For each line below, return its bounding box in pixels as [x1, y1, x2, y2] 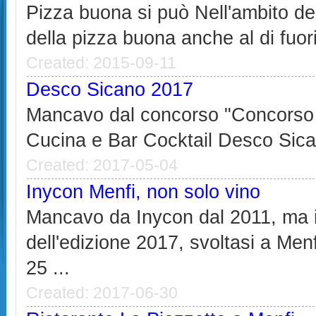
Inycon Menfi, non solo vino [26, 181, 261, 202]
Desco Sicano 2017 [26, 79, 194, 100]
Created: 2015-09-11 [26, 54, 177, 72]
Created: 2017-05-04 [26, 157, 178, 174]
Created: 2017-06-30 [26, 284, 178, 302]
